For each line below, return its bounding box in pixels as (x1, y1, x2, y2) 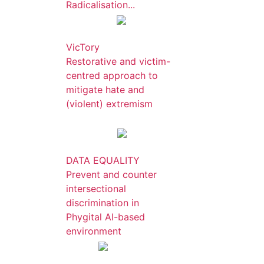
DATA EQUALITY (66, 154, 140, 166)
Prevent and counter (66, 169, 157, 180)
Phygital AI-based (66, 211, 145, 223)
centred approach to (66, 70, 158, 81)
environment (66, 225, 121, 237)
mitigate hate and (66, 84, 144, 95)
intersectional (66, 183, 126, 194)
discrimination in (66, 197, 139, 209)
